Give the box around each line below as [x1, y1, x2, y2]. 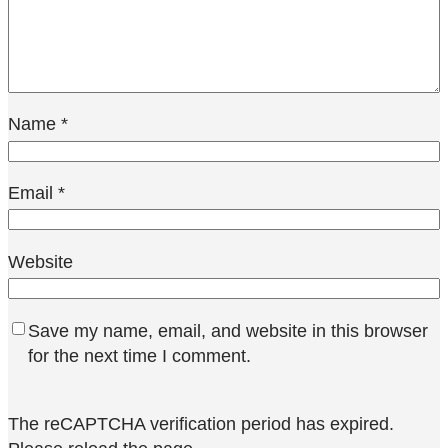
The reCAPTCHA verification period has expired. [8, 412, 394, 434]
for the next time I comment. [28, 344, 251, 366]
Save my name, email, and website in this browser [28, 319, 428, 341]
